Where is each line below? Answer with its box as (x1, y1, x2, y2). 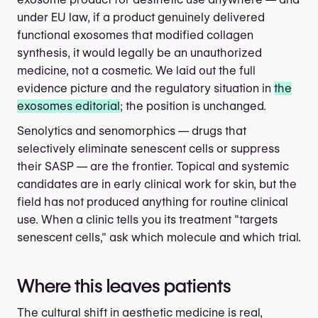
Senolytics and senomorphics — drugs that (17, 124, 246, 138)
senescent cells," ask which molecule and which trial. (17, 230, 301, 244)
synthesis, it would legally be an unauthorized (17, 45, 262, 60)
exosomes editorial (17, 99, 120, 113)
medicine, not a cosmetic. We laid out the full (17, 63, 256, 77)
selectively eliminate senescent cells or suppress (17, 141, 280, 155)
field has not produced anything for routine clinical (17, 194, 288, 209)
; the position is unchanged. (120, 99, 266, 113)
